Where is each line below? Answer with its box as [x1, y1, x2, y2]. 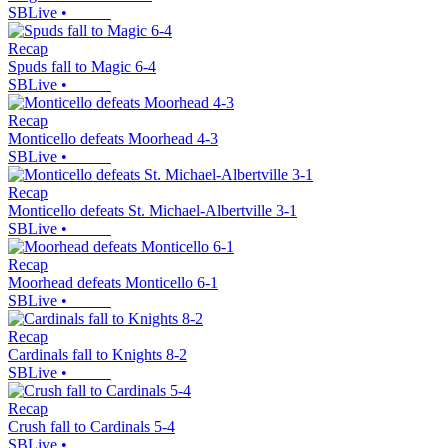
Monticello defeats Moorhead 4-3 [8, 130, 218, 148]
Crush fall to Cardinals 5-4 [8, 418, 175, 436]
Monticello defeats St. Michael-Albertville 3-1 [8, 202, 297, 220]
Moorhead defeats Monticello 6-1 [8, 274, 218, 292]
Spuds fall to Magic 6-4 [8, 58, 156, 76]
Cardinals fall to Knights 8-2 [8, 346, 187, 364]
